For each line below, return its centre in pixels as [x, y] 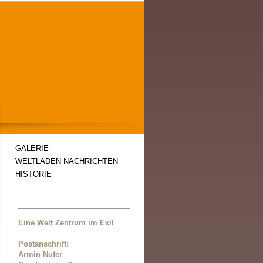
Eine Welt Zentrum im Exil [66, 223]
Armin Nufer [40, 254]
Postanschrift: [43, 244]
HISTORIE [33, 174]
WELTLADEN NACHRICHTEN [67, 161]
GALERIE [32, 148]
